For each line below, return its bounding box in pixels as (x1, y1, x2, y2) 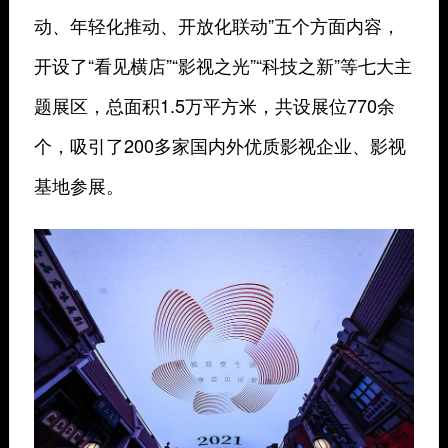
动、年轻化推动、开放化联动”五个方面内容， (33, 12, 400, 38)
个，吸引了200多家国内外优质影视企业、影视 (33, 132, 406, 158)
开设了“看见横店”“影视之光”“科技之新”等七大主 (33, 52, 412, 78)
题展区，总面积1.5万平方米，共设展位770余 (33, 92, 395, 118)
